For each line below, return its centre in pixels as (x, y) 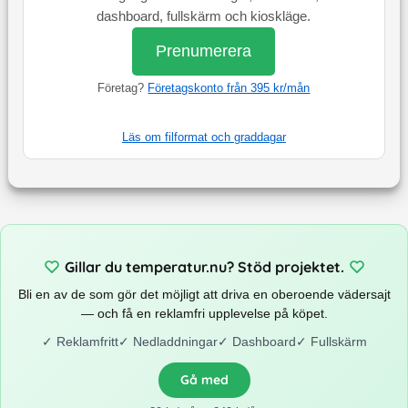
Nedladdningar (175, 341)
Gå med (204, 379)
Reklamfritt (87, 341)
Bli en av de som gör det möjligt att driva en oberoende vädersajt (204, 294)
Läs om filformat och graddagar (204, 138)
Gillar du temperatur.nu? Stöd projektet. (204, 266)
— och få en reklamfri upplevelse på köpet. (204, 313)
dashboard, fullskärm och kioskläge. (204, 17)
